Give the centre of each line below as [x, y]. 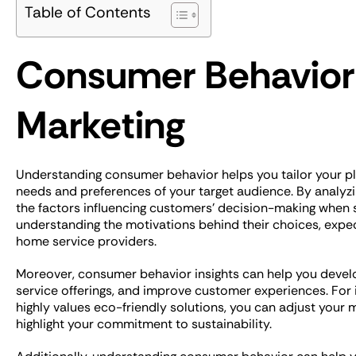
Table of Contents [88, 12]
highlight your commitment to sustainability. [144, 324]
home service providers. [86, 241]
